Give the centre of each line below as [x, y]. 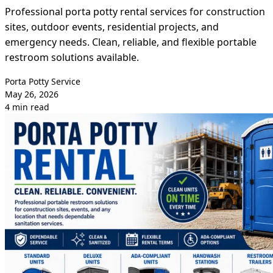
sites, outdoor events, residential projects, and [112, 27]
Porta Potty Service [43, 82]
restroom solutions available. [72, 58]
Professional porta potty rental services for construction [135, 12]
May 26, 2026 [32, 94]
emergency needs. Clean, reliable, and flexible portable [131, 42]
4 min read [27, 107]
